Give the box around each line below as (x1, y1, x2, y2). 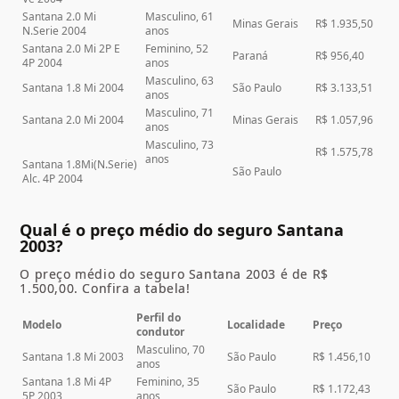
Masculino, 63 (145, 73, 215, 89)
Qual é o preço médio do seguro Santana (20, 219, 345, 241)
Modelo (22, 317, 62, 333)
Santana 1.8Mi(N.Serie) (22, 157, 138, 173)
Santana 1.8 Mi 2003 (22, 349, 125, 365)
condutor (136, 324, 185, 340)
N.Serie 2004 (22, 23, 87, 39)
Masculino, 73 (145, 137, 215, 153)
